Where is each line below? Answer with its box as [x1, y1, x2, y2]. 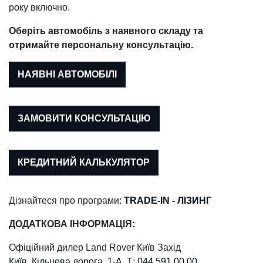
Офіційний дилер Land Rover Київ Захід [9, 242, 181, 252]
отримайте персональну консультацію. [9, 39, 193, 50]
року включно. [9, 2, 70, 12]
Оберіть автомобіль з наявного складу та [9, 25, 203, 36]
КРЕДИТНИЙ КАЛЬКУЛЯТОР [18, 157, 150, 167]
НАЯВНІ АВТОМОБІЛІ [18, 69, 117, 79]
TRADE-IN [124, 195, 170, 205]
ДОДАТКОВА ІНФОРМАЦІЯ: [9, 218, 135, 229]
